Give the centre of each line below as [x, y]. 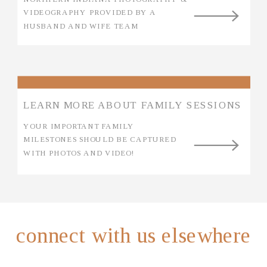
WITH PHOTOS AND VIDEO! [79, 153]
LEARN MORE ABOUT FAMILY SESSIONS [133, 105]
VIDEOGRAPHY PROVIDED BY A [90, 12]
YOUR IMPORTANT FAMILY [79, 126]
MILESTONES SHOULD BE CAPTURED [100, 139]
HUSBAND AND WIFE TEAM [81, 26]
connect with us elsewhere [133, 236]
